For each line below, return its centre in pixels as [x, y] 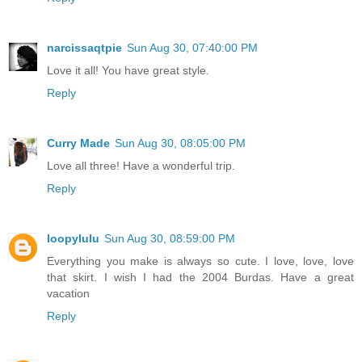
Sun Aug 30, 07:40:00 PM [192, 47]
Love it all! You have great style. [128, 70]
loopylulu [73, 238]
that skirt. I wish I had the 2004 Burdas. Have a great [200, 277]
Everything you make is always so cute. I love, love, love [200, 261]
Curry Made [78, 143]
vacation [68, 293]
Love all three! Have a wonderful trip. [141, 165]
